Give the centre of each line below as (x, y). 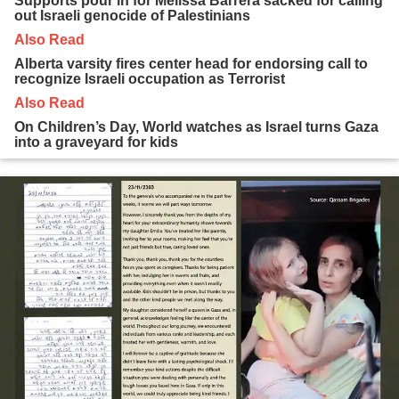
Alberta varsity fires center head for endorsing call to (191, 63)
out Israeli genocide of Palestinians (132, 15)
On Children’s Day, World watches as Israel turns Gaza (196, 126)
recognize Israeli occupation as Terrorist (150, 78)
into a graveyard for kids (96, 142)
